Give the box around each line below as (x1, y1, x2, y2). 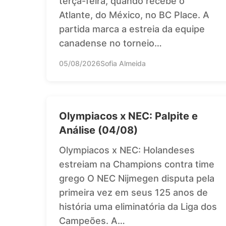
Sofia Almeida (100, 59, 146, 68)
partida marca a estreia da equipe (59, 23, 205, 34)
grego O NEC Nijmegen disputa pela (59, 173, 214, 184)
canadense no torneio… (59, 37, 162, 48)
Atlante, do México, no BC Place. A (59, 9, 209, 20)
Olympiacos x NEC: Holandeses (59, 144, 195, 155)
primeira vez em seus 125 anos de (59, 187, 208, 198)
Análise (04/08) (59, 124, 138, 136)
